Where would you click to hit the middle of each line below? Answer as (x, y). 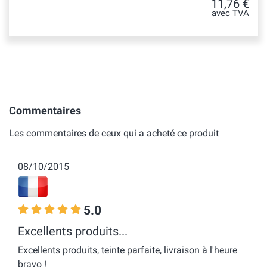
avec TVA (230, 13)
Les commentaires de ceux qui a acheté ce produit (114, 133)
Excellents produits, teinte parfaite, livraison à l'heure (128, 250)
